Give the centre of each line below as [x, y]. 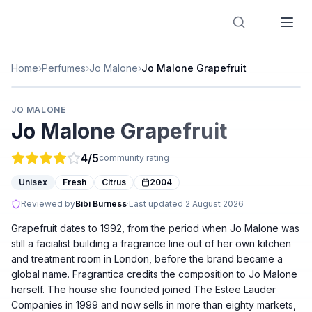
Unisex [33, 182]
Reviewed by [48, 204]
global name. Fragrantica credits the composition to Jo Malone [154, 274]
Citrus [114, 182]
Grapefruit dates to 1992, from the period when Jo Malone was [155, 228]
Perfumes [64, 68]
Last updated [157, 204]
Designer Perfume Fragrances [108, 22]
